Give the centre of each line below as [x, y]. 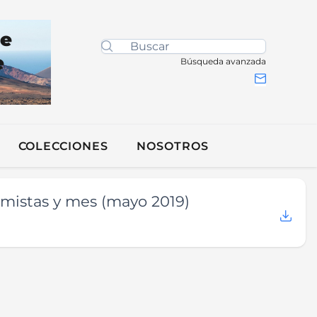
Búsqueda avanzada [223, 61]
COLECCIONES [63, 146]
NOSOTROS [173, 146]
